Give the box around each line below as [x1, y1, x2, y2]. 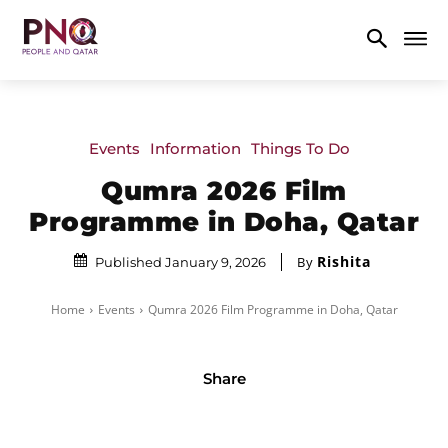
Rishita [317, 251, 371, 271]
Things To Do [250, 138, 350, 158]
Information [149, 138, 241, 158]
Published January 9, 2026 [95, 253, 266, 270]
